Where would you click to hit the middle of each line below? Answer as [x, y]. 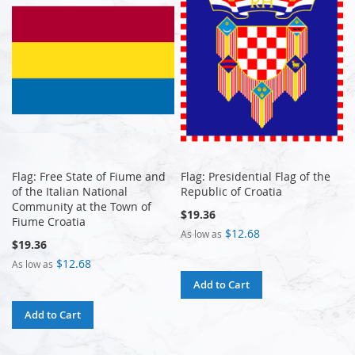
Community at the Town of [82, 206]
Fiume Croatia [49, 221]
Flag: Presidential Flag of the [256, 176]
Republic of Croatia [232, 191]
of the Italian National [70, 191]
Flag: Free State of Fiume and [89, 176]
